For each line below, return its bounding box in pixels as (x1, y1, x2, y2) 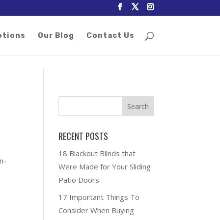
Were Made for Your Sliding (58, 162, 151, 171)
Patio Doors (58, 175, 100, 185)
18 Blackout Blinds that (58, 148, 136, 158)
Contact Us (86, 31, 135, 40)
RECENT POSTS (58, 130, 109, 142)
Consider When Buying (58, 205, 135, 215)
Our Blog (37, 31, 74, 40)
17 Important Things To (58, 192, 140, 202)
